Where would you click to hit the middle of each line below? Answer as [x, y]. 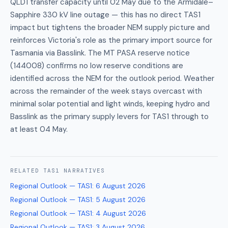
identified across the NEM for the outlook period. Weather [112, 78]
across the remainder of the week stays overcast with [106, 91]
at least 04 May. [39, 129]
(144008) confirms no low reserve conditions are [97, 66]
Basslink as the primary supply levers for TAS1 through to [109, 117]
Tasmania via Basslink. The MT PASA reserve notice [100, 53]
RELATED [27, 170]
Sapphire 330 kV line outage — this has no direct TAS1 [105, 15]
